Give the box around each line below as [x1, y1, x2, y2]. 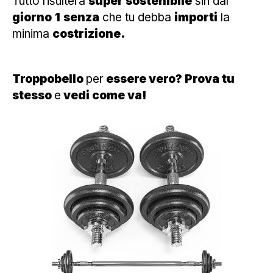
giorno [12, 10, 52, 24]
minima [12, 26, 52, 41]
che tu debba [99, 10, 174, 24]
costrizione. [52, 26, 125, 41]
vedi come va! [61, 88, 147, 102]
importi [174, 10, 218, 24]
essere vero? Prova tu [104, 71, 235, 86]
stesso [12, 88, 54, 102]
